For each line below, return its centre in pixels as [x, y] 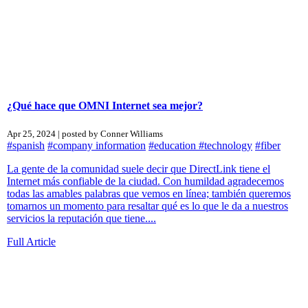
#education [174, 145]
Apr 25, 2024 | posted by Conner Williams [85, 133]
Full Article [31, 241]
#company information [97, 145]
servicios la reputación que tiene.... [81, 218]
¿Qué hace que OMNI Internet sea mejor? [105, 105]
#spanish [26, 145]
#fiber [268, 145]
